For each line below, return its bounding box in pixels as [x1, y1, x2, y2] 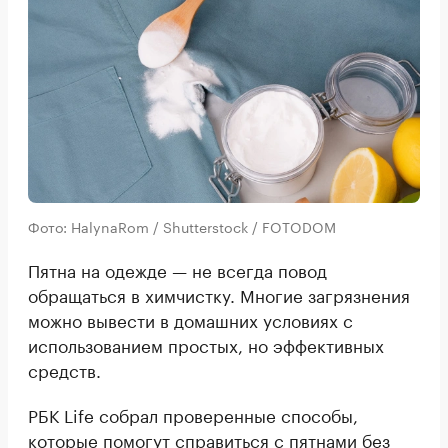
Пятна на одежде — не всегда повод [28, 256, 327, 283]
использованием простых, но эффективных [28, 331, 384, 358]
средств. [28, 356, 101, 383]
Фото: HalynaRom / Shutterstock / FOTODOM [28, 215, 336, 238]
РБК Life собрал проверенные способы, [28, 401, 358, 428]
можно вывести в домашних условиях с [28, 306, 353, 333]
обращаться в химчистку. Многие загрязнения [28, 281, 410, 308]
